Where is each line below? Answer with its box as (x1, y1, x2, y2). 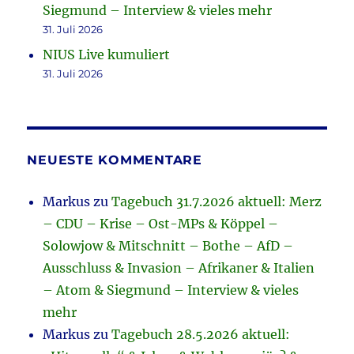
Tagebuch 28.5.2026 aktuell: (111, 326, 291, 343)
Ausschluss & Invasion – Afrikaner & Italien (43, 260, 315, 277)
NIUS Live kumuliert (43, 47, 171, 63)
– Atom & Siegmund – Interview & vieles (43, 282, 299, 299)
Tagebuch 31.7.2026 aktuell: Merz (111, 194, 322, 210)
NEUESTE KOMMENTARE (27, 153, 202, 168)
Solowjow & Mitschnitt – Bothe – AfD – (43, 238, 294, 254)
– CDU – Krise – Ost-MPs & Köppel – (43, 216, 279, 232)
